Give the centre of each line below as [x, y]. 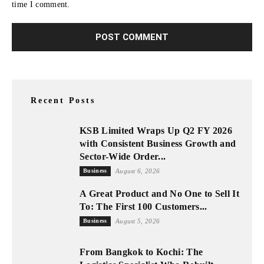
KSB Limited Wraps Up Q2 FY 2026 [156, 130]
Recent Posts [63, 100]
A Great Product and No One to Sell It [159, 193]
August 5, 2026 [138, 221]
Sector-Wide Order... [123, 156]
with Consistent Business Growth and [158, 143]
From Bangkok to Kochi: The [141, 252]
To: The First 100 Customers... [143, 206]
